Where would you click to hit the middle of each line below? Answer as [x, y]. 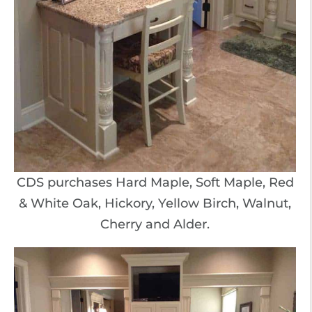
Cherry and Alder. [155, 224]
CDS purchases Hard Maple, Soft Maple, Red [155, 182]
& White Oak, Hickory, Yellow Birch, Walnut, [155, 203]
